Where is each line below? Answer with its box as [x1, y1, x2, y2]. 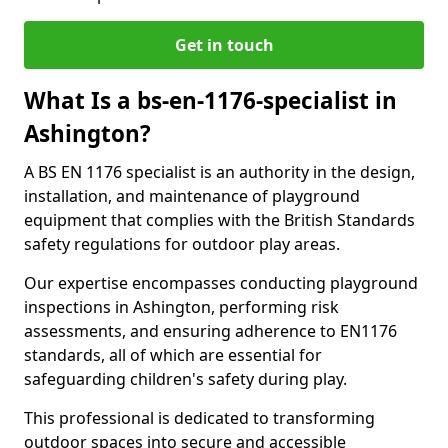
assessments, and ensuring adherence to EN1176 [24, 320, 397, 342]
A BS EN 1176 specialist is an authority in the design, [24, 161, 415, 183]
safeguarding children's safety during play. [24, 368, 347, 390]
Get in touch [174, 34, 274, 56]
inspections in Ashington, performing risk [24, 296, 339, 318]
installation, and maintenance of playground [24, 185, 360, 207]
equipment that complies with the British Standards [24, 209, 415, 231]
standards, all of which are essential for [24, 344, 322, 366]
